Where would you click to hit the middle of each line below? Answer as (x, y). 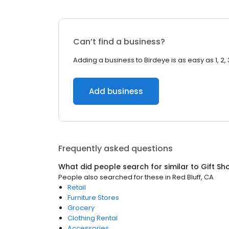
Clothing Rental (93, 218)
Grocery (81, 208)
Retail (77, 187)
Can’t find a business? (119, 42)
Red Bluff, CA (193, 177)
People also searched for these (111, 177)
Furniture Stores (93, 198)
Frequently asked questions (116, 148)
